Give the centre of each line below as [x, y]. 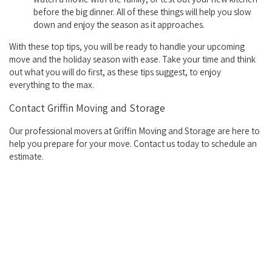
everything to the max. [52, 85]
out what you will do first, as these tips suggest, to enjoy [115, 72]
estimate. [26, 157]
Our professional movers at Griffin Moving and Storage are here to [134, 131]
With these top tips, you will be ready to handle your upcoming [127, 47]
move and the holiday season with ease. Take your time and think [132, 59]
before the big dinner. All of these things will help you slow [142, 12]
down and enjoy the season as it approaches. [119, 25]
